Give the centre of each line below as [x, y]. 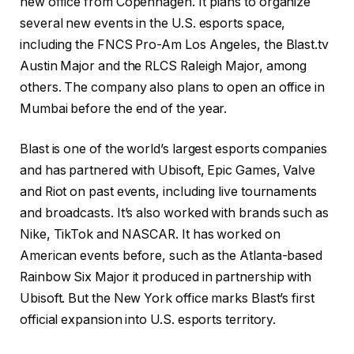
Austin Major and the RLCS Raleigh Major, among [164, 66]
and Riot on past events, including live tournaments [168, 192]
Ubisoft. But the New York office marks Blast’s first [167, 299]
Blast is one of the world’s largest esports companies [173, 149]
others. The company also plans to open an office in [172, 87]
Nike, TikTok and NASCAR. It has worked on [150, 235]
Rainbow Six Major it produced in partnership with [166, 277]
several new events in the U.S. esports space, [153, 23]
